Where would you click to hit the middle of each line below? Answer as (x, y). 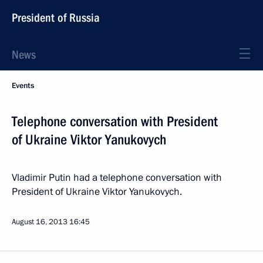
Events (23, 86)
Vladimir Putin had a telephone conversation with (117, 178)
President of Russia (56, 18)
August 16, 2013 (40, 222)
